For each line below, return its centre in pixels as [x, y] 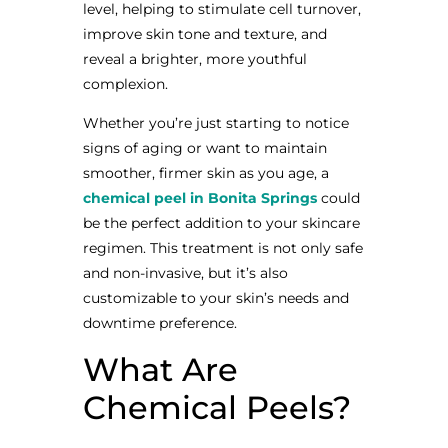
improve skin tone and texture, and [204, 33]
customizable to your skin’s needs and [215, 298]
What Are [160, 369]
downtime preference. [159, 323]
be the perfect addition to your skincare [221, 223]
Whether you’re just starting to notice [215, 123]
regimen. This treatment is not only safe [222, 248]
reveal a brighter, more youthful [194, 58]
